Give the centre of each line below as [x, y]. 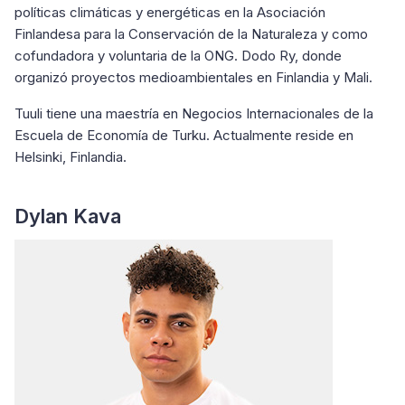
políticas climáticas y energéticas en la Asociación [170, 12]
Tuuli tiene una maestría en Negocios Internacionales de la [194, 113]
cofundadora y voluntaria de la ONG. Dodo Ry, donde [178, 56]
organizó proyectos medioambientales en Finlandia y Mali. [193, 77]
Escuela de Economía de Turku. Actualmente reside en [184, 135]
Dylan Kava [68, 216]
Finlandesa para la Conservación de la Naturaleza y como [191, 34]
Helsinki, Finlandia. [76, 157]
